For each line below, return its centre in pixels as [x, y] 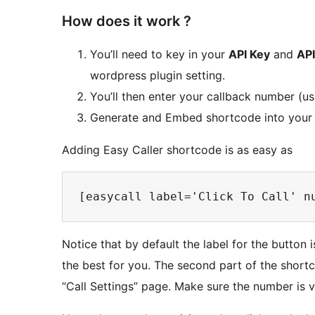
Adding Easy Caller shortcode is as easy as [177, 150]
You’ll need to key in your [159, 54]
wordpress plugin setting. [157, 76]
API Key [249, 54]
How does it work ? [127, 21]
